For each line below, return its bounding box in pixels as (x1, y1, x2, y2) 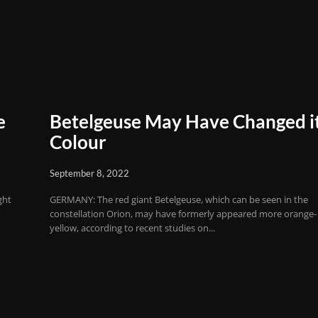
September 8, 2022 (50, 167, 130, 179)
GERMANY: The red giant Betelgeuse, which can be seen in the (50, 192, 309, 206)
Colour (50, 130, 107, 153)
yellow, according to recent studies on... (50, 221, 216, 234)
